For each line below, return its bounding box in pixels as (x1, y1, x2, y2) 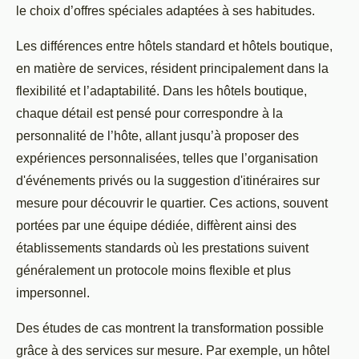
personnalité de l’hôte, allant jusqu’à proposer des (16, 128, 299, 143)
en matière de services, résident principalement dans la (16, 61, 329, 75)
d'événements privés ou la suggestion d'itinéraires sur (16, 173, 320, 188)
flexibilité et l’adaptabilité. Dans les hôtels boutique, (16, 83, 307, 98)
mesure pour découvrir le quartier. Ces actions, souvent (16, 196, 328, 210)
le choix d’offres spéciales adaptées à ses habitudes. (16, 3, 315, 18)
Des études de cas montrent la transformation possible (16, 321, 324, 335)
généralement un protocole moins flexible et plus (16, 263, 291, 277)
